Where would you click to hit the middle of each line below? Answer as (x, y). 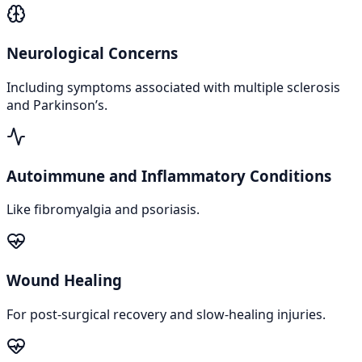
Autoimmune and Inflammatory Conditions (169, 175)
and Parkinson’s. (57, 105)
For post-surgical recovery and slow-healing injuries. (166, 314)
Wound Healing (64, 280)
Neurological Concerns (92, 53)
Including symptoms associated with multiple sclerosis (173, 87)
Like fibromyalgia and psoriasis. (103, 210)
